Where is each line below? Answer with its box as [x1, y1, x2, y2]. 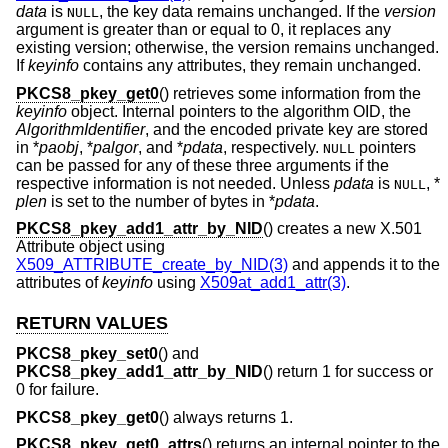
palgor [93, 138, 138, 156]
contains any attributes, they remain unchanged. [79, 57, 421, 75]
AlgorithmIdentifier [16, 120, 145, 138]
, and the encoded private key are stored [145, 120, 428, 138]
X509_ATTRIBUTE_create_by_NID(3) [16, 256, 288, 274]
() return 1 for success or [263, 362, 433, 380]
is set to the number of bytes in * [47, 192, 275, 210]
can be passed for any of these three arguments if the [16, 156, 389, 174]
